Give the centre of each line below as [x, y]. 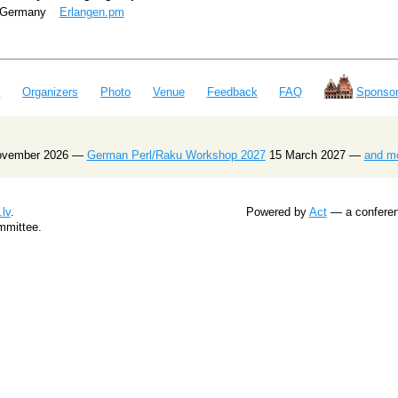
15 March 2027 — [314, 155]
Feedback [232, 92]
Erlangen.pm [92, 12]
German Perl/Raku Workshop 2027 [176, 155]
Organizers [51, 92]
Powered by [277, 211]
